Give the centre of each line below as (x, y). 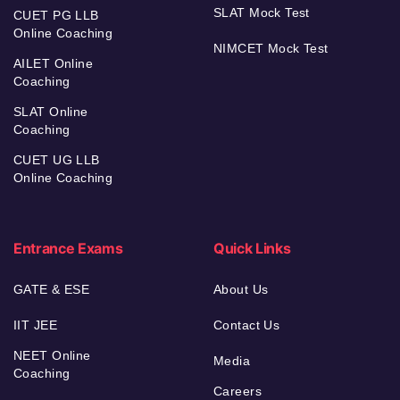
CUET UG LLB (57, 159)
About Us (241, 289)
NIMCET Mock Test (271, 48)
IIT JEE (35, 325)
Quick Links (252, 248)
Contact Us (247, 325)
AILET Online (54, 63)
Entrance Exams (68, 248)
